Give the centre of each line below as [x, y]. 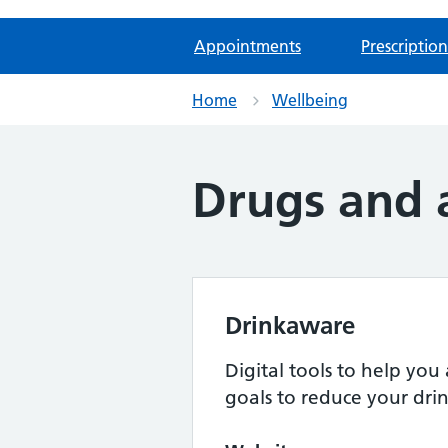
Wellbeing [310, 100]
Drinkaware [290, 325]
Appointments [247, 46]
